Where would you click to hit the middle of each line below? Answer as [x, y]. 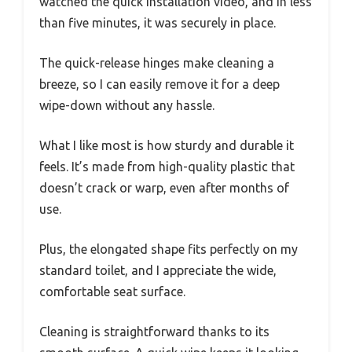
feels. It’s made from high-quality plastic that [167, 167]
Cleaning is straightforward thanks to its [154, 332]
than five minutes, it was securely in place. [158, 23]
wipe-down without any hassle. [127, 106]
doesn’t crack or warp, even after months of [164, 188]
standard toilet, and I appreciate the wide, [158, 271]
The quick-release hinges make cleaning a [157, 63]
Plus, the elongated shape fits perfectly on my [169, 249]
